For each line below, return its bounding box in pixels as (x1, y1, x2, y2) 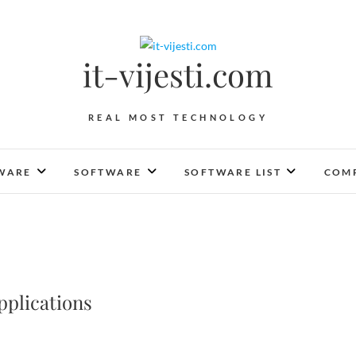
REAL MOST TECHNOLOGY (87, 112, 268, 122)
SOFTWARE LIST (184, 166, 282, 178)
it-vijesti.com (83, 53, 273, 95)
